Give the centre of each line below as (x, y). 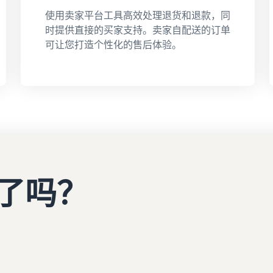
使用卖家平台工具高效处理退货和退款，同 (138, 15)
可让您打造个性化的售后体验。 (113, 44)
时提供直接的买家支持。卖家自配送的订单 (138, 30)
